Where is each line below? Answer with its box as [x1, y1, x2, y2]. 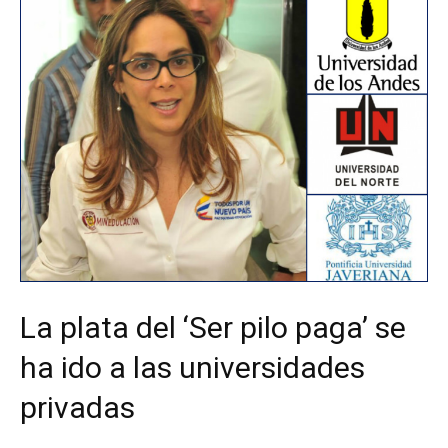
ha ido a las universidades [20, 350, 365, 386]
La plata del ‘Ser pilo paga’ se [20, 310, 406, 346]
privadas [20, 390, 135, 426]
